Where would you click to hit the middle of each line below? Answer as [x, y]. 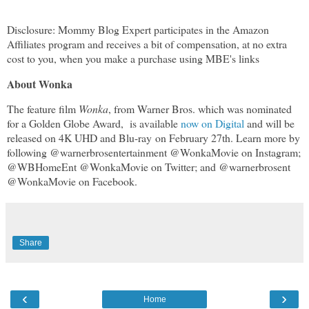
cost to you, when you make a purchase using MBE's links [135, 58]
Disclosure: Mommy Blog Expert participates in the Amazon [138, 29]
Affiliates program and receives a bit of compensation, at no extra [147, 43]
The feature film [43, 109]
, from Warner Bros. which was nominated [200, 109]
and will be [269, 123]
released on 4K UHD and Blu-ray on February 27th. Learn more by [153, 138]
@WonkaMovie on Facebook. [72, 181]
